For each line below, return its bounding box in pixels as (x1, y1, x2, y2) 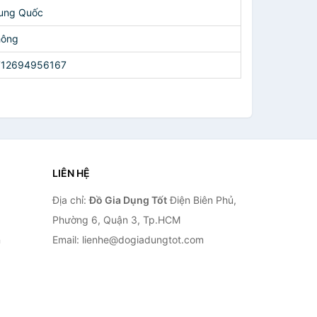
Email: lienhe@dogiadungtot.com (52, 234, 204, 246)
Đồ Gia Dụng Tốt (88, 194, 167, 206)
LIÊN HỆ (52, 167, 90, 179)
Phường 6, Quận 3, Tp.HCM (52, 214, 180, 226)
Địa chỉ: (52, 194, 89, 206)
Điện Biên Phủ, (166, 194, 236, 206)
